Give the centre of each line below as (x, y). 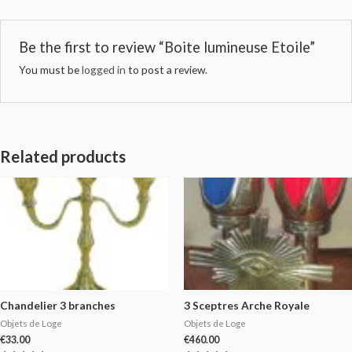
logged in (103, 69)
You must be (50, 69)
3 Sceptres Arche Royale (247, 306)
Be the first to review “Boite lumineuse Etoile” (167, 47)
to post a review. (166, 69)
